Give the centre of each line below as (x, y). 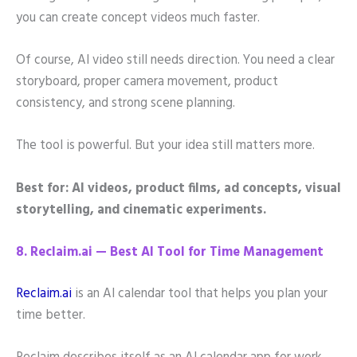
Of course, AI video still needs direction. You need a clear (175, 61)
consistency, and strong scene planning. (126, 104)
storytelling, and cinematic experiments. (141, 210)
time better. (51, 315)
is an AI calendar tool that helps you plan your (200, 294)
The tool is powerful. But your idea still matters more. (165, 146)
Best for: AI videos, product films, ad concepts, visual (178, 188)
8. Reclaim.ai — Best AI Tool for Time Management (170, 252)
